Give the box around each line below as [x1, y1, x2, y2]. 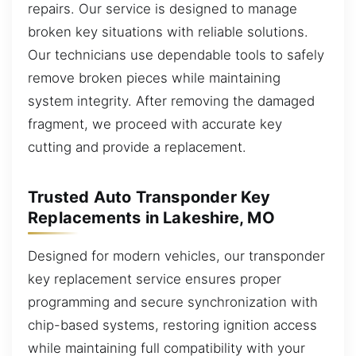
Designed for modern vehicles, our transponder [28, 247, 325, 264]
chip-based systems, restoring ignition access [28, 316, 317, 333]
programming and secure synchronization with [28, 293, 318, 310]
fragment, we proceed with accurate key [28, 115, 282, 132]
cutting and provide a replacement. [28, 138, 246, 155]
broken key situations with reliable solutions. [28, 23, 308, 40]
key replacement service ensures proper [28, 270, 281, 287]
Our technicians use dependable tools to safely [28, 46, 324, 63]
